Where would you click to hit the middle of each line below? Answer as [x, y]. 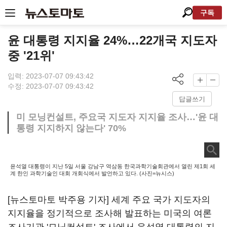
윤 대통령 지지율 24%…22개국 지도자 [112, 40]
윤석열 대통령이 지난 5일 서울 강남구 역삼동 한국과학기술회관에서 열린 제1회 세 [113, 166]
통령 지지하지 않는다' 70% [71, 128]
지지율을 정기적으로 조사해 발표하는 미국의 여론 [110, 213]
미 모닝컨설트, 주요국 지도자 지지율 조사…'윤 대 [117, 117]
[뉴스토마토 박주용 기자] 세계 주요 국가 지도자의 [109, 200]
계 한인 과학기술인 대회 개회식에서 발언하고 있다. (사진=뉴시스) [92, 173]
